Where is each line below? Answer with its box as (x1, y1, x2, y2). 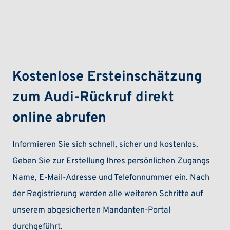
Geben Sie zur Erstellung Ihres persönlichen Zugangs (12, 156, 210, 167)
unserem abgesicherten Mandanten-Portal (12, 205, 171, 216)
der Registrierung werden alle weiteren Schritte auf (12, 189, 203, 200)
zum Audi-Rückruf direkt (12, 89, 175, 107)
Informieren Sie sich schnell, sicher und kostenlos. (12, 140, 199, 150)
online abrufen (12, 109, 107, 127)
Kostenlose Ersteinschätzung (12, 68, 203, 86)
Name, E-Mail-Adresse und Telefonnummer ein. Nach (12, 172, 210, 183)
